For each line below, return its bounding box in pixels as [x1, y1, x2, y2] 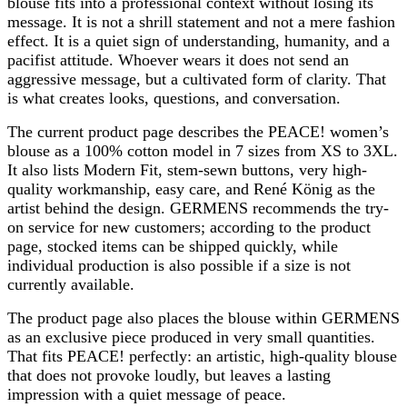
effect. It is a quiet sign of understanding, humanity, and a [7, 31, 390, 50]
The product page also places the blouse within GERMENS [7, 308, 400, 327]
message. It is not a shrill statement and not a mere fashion [7, 12, 395, 31]
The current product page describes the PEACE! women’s [7, 122, 389, 141]
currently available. [7, 274, 134, 293]
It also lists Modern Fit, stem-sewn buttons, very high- [7, 160, 367, 179]
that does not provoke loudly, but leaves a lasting [7, 365, 331, 384]
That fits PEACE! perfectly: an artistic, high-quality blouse [7, 346, 397, 365]
